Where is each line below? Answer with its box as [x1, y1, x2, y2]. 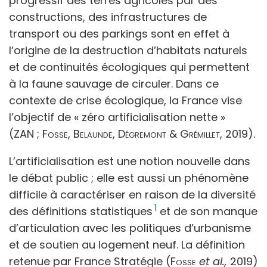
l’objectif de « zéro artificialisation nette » [9, 109, 225, 125]
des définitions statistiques [9, 203, 153, 219]
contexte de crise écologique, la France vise [9, 92, 242, 108]
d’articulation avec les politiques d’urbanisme [9, 220, 251, 235]
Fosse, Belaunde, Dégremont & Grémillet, [42, 126, 222, 141]
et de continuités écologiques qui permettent [9, 59, 250, 74]
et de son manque [156, 203, 257, 219]
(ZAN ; [9, 126, 42, 141]
